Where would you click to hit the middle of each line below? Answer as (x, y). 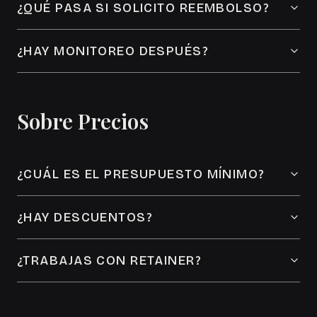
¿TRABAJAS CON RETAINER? (110, 260)
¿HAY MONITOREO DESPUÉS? (113, 51)
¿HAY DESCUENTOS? (85, 217)
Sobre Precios (83, 121)
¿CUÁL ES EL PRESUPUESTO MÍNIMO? (141, 174)
